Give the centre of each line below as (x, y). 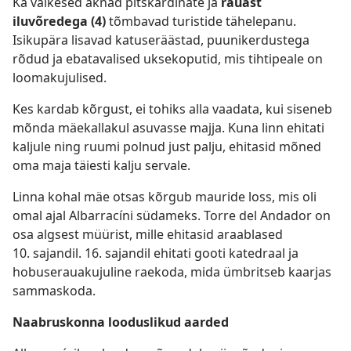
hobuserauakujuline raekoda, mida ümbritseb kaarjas (172, 272)
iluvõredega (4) (61, 21)
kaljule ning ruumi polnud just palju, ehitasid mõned (167, 147)
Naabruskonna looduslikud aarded (121, 322)
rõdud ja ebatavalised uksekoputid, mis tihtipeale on (168, 59)
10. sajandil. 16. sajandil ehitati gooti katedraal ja (156, 253)
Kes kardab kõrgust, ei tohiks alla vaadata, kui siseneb (172, 109)
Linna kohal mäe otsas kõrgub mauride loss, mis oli (165, 197)
